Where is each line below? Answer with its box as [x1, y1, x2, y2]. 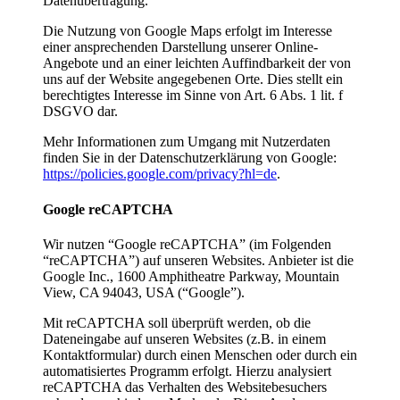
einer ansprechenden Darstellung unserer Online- [43, 39, 318, 55]
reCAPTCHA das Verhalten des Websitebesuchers [43, 379, 327, 395]
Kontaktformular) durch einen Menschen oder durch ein [43, 346, 357, 362]
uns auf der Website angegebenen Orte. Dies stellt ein [43, 71, 343, 87]
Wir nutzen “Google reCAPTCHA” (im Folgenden [43, 236, 331, 252]
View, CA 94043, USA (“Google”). [43, 284, 245, 300]
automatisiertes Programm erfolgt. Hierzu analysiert [43, 362, 331, 379]
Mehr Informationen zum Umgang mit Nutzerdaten [43, 134, 330, 150]
